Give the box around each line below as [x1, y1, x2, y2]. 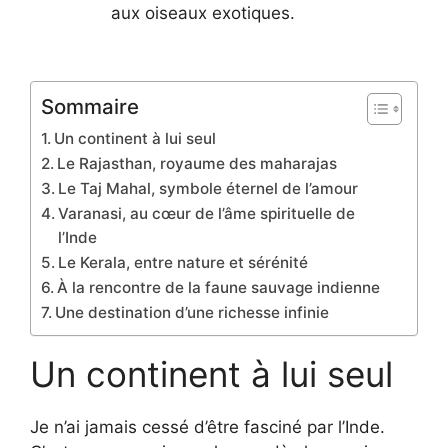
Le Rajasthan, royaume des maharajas [57, 154, 338, 174]
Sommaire [41, 94, 139, 120]
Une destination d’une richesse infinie [55, 303, 330, 323]
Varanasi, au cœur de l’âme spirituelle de [58, 204, 356, 224]
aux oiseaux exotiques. [111, 2, 295, 23]
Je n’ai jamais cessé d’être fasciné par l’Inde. [30, 417, 385, 438]
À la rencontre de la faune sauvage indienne [57, 278, 381, 298]
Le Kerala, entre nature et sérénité [58, 253, 309, 273]
